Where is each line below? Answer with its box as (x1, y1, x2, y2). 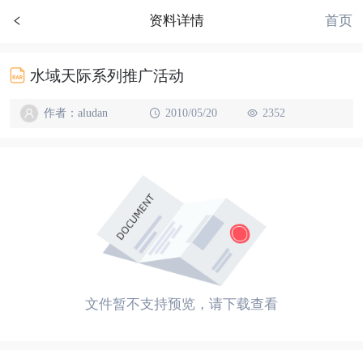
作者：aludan (43, 106, 108, 120)
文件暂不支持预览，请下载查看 (85, 296, 278, 312)
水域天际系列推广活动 (30, 66, 185, 84)
